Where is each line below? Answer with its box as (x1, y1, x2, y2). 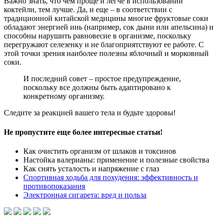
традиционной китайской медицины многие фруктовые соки (4, 14, 208, 23)
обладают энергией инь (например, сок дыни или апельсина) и (4, 23, 214, 32)
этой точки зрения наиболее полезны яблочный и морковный (4, 49, 209, 58)
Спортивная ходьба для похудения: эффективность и (23, 173, 198, 182)
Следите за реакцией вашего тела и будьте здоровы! (4, 109, 176, 117)
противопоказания (23, 182, 85, 190)
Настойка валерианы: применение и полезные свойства (23, 155, 209, 164)
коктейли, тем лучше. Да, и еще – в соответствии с (4, 5, 172, 14)
